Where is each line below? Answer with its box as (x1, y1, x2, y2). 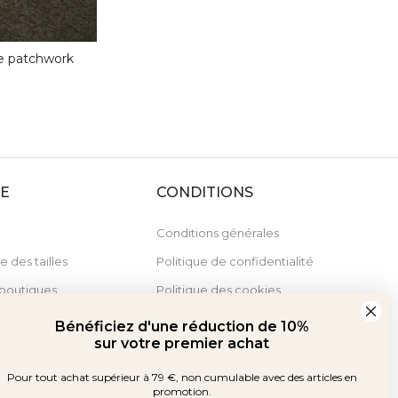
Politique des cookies (155, 282, 281, 297)
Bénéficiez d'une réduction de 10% (54, 317, 309, 335)
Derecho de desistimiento (155, 310, 308, 325)
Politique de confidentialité (155, 253, 314, 268)
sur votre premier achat (94, 334, 270, 352)
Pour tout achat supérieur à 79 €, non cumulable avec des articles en (6, 370, 357, 384)
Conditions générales (155, 225, 279, 240)
